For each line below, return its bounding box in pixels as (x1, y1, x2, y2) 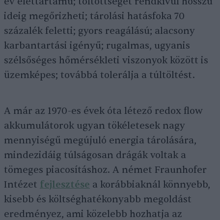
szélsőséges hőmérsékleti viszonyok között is (4, 55, 208, 66)
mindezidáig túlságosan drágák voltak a (4, 149, 186, 161)
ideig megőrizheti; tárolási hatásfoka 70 (4, 10, 185, 22)
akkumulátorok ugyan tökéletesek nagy (4, 120, 185, 132)
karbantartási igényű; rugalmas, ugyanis (4, 40, 190, 52)
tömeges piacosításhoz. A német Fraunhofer (4, 164, 207, 176)
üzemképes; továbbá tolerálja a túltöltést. (4, 69, 195, 81)
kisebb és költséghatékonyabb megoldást (4, 193, 192, 205)
